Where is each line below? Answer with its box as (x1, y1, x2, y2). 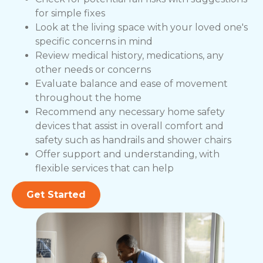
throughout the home (35, 92, 141, 104)
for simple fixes (35, 8, 105, 19)
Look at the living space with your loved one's (35, 22, 248, 33)
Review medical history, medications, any (35, 50, 224, 62)
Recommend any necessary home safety (35, 106, 225, 118)
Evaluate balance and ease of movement (35, 78, 228, 90)
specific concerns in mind (35, 36, 153, 48)
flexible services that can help (35, 163, 174, 174)
